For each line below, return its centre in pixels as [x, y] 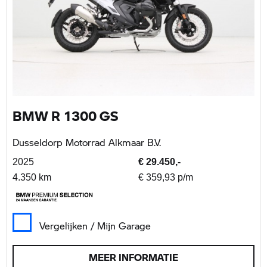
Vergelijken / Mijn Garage [95, 226]
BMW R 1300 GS [65, 116]
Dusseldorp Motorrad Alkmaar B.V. [87, 142]
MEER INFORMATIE [133, 257]
